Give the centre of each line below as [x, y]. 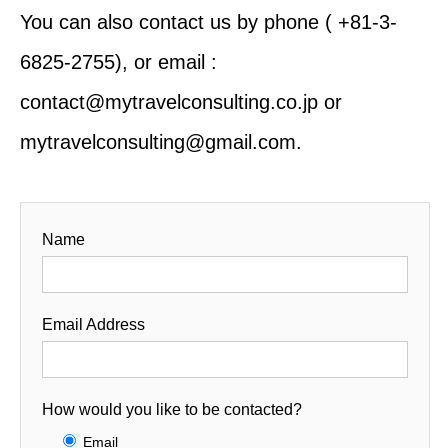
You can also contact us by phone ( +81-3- [208, 22]
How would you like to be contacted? [172, 409]
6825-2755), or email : [118, 62]
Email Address [93, 324]
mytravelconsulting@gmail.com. [161, 142]
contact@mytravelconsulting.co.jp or [181, 102]
